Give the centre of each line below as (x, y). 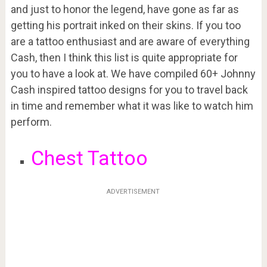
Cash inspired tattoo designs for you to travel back (129, 90)
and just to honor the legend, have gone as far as (125, 10)
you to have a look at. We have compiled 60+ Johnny (133, 74)
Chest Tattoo (89, 158)
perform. (31, 122)
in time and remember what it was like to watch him (132, 106)
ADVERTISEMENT (133, 191)
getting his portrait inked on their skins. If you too (125, 26)
